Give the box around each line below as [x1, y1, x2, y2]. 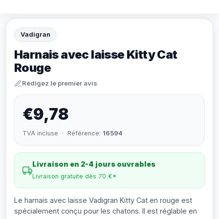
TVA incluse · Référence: [22, 130, 103, 137]
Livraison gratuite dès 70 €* [32, 173, 117, 180]
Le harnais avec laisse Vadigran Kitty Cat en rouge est [14, 196, 192, 204]
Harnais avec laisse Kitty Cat [14, 47, 177, 62]
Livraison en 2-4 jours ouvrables [32, 160, 155, 168]
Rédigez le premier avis [22, 79, 97, 87]
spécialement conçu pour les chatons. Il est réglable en [14, 207, 197, 215]
